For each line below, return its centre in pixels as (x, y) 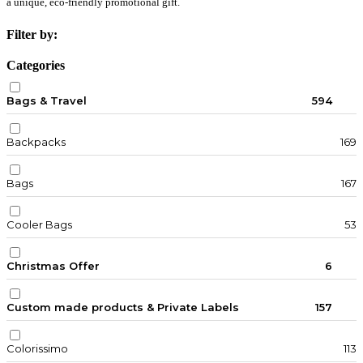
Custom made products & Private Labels (123, 307)
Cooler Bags (39, 225)
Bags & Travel (47, 101)
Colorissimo (37, 349)
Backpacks (36, 142)
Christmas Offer (53, 266)
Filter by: (32, 35)
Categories (36, 66)
